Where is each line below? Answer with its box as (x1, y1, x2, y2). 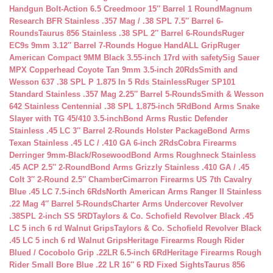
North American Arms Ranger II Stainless (106, 187, 261, 196)
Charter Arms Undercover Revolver (112, 199, 243, 208)
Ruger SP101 (186, 77, 235, 87)
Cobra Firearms (178, 138, 236, 147)
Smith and (199, 65, 238, 74)
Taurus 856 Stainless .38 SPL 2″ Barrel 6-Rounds (38, 29, 222, 38)
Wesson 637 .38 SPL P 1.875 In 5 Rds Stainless (9, 77, 186, 87)
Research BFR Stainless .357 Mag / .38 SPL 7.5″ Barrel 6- (9, 16, 223, 26)
